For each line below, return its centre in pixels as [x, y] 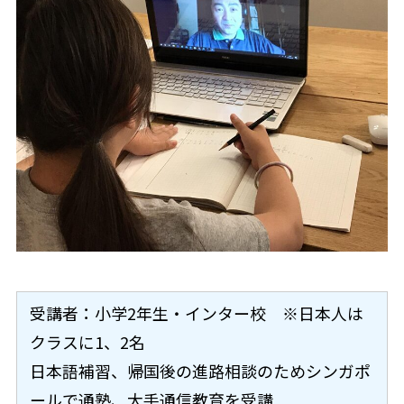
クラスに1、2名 [88, 342]
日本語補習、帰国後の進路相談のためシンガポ [201, 371]
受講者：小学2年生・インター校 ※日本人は [197, 313]
